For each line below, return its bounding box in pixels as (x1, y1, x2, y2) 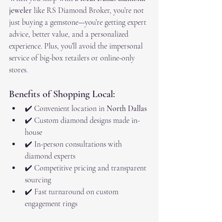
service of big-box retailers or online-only (9, 53, 137, 63)
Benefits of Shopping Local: (9, 88, 115, 101)
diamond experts (25, 151, 75, 162)
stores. (9, 65, 28, 75)
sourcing (25, 175, 51, 185)
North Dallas (107, 104, 147, 114)
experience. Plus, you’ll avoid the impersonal (9, 41, 145, 52)
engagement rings (25, 199, 77, 209)
